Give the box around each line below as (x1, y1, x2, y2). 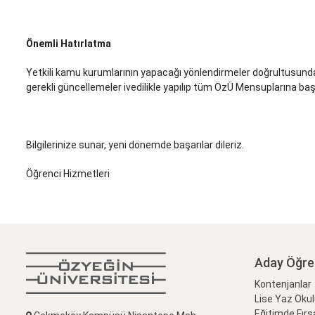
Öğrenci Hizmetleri (26, 168, 110, 180)
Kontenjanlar (255, 278, 311, 290)
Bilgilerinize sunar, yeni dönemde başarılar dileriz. (26, 139, 244, 151)
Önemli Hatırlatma (26, 38, 111, 50)
